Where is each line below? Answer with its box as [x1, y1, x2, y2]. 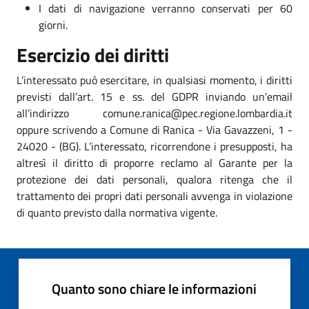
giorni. [39, 16, 68, 33]
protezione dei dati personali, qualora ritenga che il [17, 170, 292, 188]
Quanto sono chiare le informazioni [52, 277, 257, 299]
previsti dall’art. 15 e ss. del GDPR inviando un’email [17, 88, 292, 105]
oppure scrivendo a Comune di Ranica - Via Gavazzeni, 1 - [17, 121, 292, 138]
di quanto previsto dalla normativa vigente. [17, 203, 217, 221]
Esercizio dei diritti [17, 39, 169, 70]
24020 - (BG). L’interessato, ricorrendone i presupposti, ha [17, 137, 292, 154]
